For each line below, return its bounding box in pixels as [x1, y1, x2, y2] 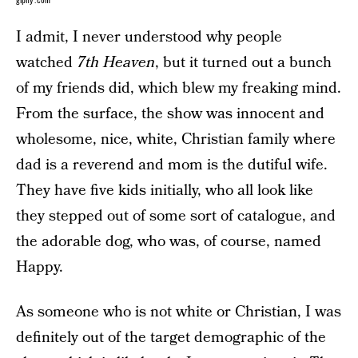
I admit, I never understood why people [16, 26, 282, 49]
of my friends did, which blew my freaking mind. [16, 78, 341, 100]
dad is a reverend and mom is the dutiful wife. [16, 154, 328, 177]
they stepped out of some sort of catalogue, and [16, 205, 336, 228]
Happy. [16, 257, 63, 279]
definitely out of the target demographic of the [16, 327, 326, 349]
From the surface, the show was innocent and [16, 103, 324, 125]
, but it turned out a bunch [155, 52, 332, 74]
